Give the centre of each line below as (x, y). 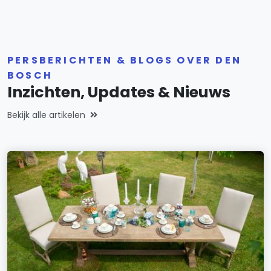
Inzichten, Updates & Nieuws (119, 92)
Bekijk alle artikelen (46, 115)
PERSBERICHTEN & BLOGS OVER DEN (125, 60)
